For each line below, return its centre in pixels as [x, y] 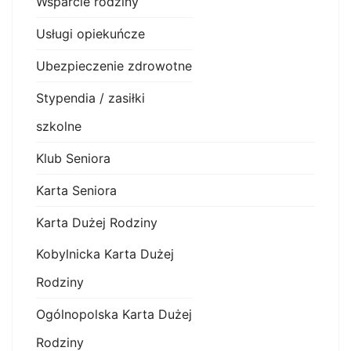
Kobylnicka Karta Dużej [105, 254]
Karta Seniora [76, 190]
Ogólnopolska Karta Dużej [114, 314]
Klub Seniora [73, 158]
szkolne [59, 126]
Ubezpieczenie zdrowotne [114, 66]
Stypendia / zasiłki [90, 98]
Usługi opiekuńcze [90, 34]
